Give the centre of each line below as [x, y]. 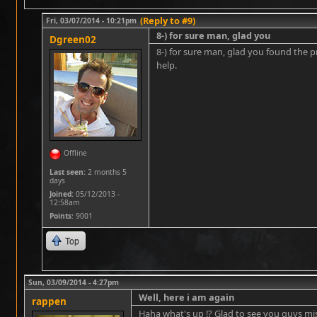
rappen [49, 301]
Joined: [62, 194]
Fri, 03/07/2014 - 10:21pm [91, 20]
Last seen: [68, 172]
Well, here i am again [186, 297]
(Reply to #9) [168, 20]
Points [60, 215]
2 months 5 [106, 172]
